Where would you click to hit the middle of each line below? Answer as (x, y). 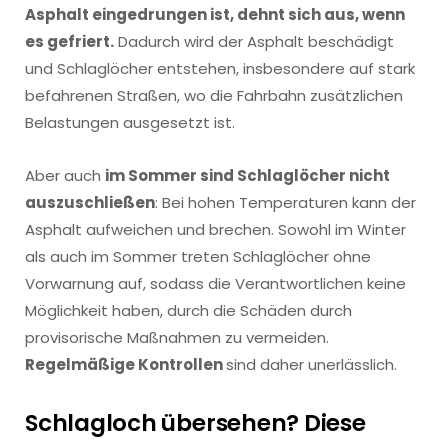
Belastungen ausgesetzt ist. (130, 123)
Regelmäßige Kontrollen (125, 365)
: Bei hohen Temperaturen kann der (285, 203)
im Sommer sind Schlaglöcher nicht (247, 176)
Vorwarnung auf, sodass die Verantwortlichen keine (215, 284)
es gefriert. (69, 42)
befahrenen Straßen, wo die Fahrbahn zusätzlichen (214, 96)
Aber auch (65, 176)
